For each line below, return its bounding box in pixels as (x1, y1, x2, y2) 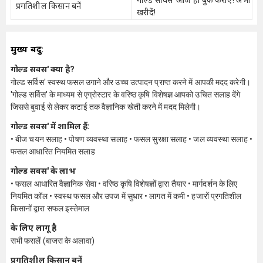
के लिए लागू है (11, 223, 57, 232)
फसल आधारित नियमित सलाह (11, 147, 95, 156)
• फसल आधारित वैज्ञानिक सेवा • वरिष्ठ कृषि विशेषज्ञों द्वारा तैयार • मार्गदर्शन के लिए (11, 179, 238, 188)
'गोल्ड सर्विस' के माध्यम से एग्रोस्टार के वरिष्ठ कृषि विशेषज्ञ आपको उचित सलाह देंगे (11, 90, 241, 99)
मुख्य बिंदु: (11, 44, 43, 55)
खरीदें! (137, 8, 156, 17)
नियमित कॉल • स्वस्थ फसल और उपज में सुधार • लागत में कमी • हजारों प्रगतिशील (11, 191, 242, 201)
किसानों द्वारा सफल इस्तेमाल (11, 204, 90, 213)
